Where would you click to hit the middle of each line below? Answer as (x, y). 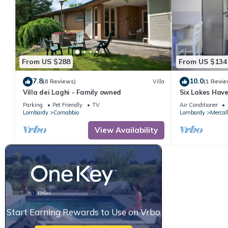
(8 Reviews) (59, 82)
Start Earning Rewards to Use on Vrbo (83, 212)
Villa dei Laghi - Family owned (72, 92)
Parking (33, 105)
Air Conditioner (198, 105)
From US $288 (46, 62)
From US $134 (203, 62)
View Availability (126, 130)
